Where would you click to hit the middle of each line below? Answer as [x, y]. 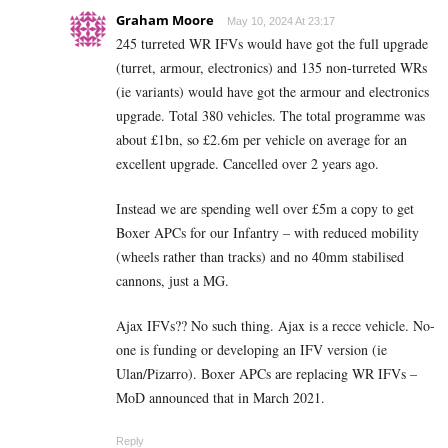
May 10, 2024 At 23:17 [281, 20]
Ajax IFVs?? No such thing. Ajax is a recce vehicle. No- [275, 325]
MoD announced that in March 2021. [220, 397]
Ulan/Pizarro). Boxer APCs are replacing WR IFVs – [266, 373]
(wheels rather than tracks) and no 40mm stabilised [260, 256]
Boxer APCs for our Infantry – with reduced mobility [267, 232]
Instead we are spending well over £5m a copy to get [265, 208]
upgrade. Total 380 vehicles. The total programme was [270, 115]
